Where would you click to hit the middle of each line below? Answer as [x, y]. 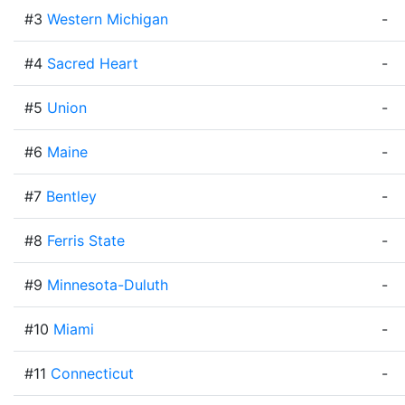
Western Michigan [108, 19]
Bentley [71, 196]
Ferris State [86, 240]
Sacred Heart [93, 63]
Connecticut [92, 373]
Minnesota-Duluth [108, 285]
